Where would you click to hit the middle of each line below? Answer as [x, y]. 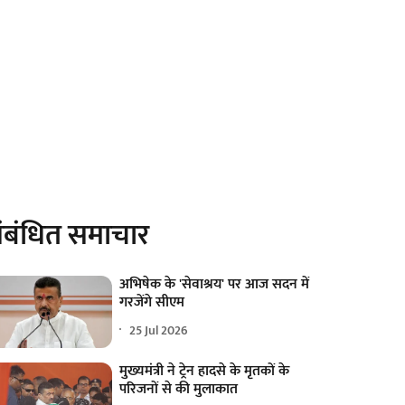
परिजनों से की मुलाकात [179, 390]
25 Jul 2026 [159, 330]
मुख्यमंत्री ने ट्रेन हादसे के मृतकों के [205, 372]
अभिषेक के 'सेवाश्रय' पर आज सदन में [215, 285]
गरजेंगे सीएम [152, 303]
